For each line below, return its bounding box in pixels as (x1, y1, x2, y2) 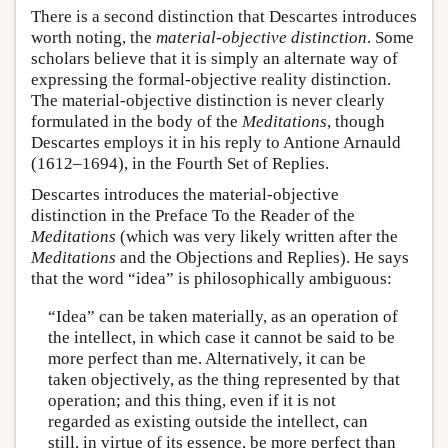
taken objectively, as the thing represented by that (47, 369, 400, 389)
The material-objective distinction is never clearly (31, 91, 385, 111)
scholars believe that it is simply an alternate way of (31, 49, 398, 69)
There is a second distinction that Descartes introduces (31, 7, 417, 27)
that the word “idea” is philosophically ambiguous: (31, 269, 392, 289)
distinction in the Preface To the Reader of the (31, 206, 355, 226)
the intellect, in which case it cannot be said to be (47, 327, 395, 347)
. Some (367, 28, 414, 48)
